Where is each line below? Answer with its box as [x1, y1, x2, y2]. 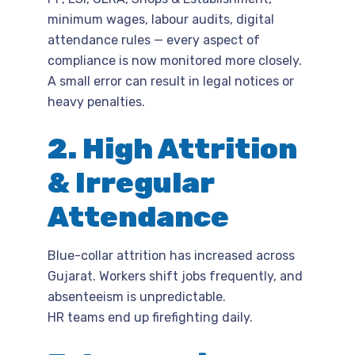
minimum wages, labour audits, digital [48, 11, 274, 27]
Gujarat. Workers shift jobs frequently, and [48, 268, 303, 284]
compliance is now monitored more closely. [48, 52, 302, 68]
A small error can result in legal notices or [48, 73, 294, 89]
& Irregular [48, 165, 214, 200]
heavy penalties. [48, 94, 145, 109]
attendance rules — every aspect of [48, 32, 260, 48]
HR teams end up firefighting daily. [48, 309, 253, 325]
